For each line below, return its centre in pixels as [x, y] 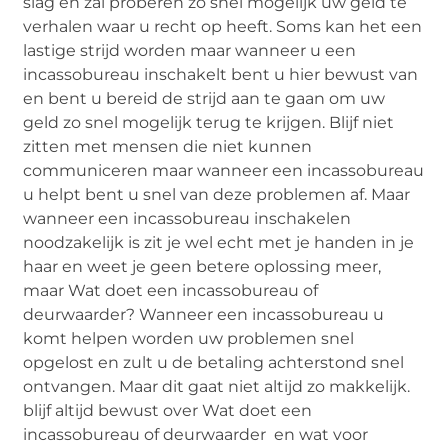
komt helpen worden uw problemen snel [189, 339]
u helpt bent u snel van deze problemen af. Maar [217, 195]
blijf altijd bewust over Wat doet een [168, 411]
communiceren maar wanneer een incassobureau [224, 171]
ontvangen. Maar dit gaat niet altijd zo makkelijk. [217, 387]
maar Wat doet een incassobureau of [171, 291]
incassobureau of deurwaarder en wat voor [196, 435]
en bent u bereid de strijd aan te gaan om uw [204, 99]
